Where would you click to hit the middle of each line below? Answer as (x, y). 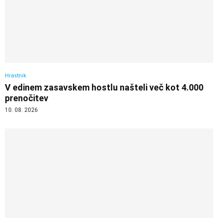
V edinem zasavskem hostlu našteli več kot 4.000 (104, 87)
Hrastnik (16, 75)
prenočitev (27, 98)
